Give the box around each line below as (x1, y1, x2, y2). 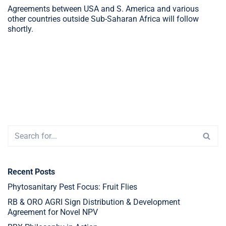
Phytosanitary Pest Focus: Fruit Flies (8, 182, 137, 192)
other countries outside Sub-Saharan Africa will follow (8, 14, 199, 24)
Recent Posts (8, 166, 55, 177)
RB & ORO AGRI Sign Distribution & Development (8, 197, 180, 207)
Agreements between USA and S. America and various (8, 4, 199, 14)
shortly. (8, 24, 33, 34)
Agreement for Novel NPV (8, 207, 100, 217)
